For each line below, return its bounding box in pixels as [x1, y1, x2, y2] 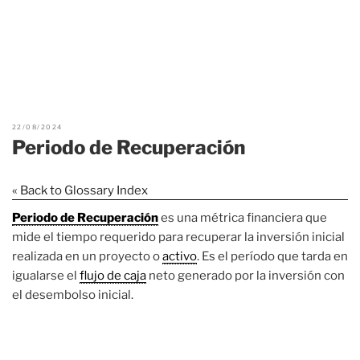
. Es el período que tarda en [197, 248, 348, 264]
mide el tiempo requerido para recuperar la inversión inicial [12, 229, 345, 244]
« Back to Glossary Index [12, 182, 148, 198]
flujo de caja [80, 268, 146, 283]
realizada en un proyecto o [12, 248, 162, 264]
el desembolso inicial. [12, 287, 133, 302]
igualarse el [12, 268, 80, 283]
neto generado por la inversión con [146, 268, 345, 283]
